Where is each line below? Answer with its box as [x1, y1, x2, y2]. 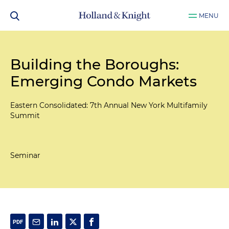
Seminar [10, 151, 40, 160]
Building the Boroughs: [10, 56, 179, 73]
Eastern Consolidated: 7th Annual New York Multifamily [10, 101, 208, 110]
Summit [10, 111, 40, 120]
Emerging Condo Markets [10, 73, 197, 90]
